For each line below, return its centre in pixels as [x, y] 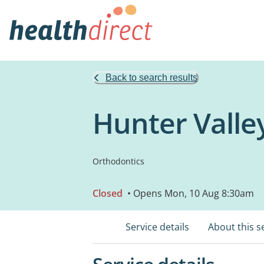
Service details [157, 227]
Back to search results [151, 77]
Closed [108, 193]
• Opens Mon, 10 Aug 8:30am [189, 193]
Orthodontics [118, 161]
